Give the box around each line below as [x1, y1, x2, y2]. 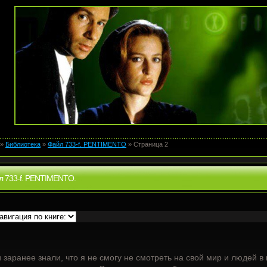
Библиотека [5, 141, 41, 148]
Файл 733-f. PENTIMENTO [48, 141, 126, 148]
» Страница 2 [126, 141, 168, 148]
